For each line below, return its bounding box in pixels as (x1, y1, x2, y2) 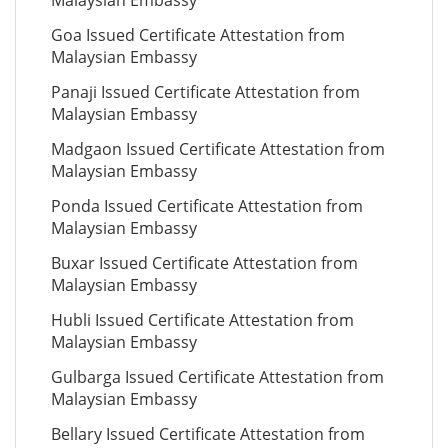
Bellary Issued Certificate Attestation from (51, 423, 365, 445)
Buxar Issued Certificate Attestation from (51, 252, 358, 274)
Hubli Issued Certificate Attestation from (51, 309, 354, 331)
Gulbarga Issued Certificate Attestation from (51, 366, 384, 388)
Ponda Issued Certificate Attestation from (51, 195, 363, 217)
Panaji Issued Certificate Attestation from (51, 81, 360, 103)
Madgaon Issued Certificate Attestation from (51, 138, 385, 160)
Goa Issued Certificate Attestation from (51, 24, 345, 46)
